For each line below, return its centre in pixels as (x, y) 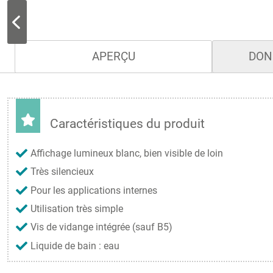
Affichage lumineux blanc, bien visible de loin (127, 153)
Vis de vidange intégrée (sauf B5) (101, 227)
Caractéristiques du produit (127, 124)
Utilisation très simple (77, 208)
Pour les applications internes (94, 190)
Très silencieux (62, 172)
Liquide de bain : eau (75, 246)
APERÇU (113, 57)
